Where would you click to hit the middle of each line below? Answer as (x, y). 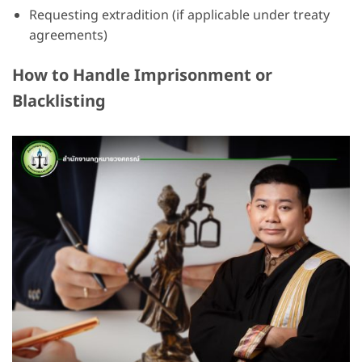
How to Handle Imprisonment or (142, 76)
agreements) (68, 36)
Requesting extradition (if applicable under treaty (179, 16)
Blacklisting (59, 101)
